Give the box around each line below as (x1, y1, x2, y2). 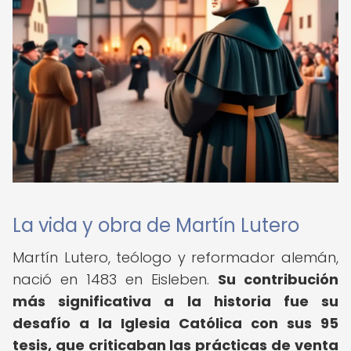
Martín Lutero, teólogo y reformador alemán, (13, 248, 338, 267)
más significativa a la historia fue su (13, 291, 338, 311)
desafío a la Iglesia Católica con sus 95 (13, 313, 338, 333)
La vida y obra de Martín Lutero (13, 212, 299, 238)
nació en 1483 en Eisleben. (13, 270, 218, 289)
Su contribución (218, 270, 338, 289)
